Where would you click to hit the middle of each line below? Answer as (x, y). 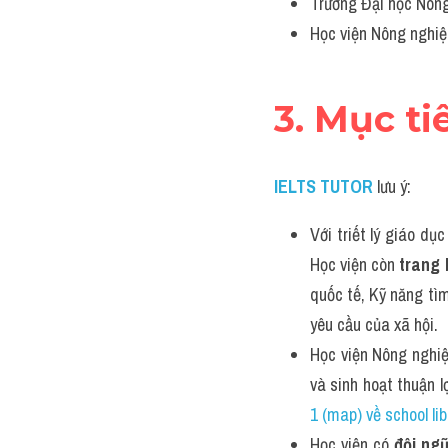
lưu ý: (394, 186)
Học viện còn (355, 264)
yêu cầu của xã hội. (374, 324)
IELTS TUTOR (323, 186)
